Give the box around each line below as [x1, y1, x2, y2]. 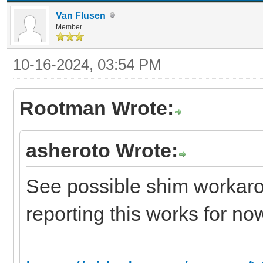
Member [56, 22, 82, 31]
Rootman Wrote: [19, 96, 174, 119]
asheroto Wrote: [26, 139, 178, 161]
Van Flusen [56, 10, 106, 21]
